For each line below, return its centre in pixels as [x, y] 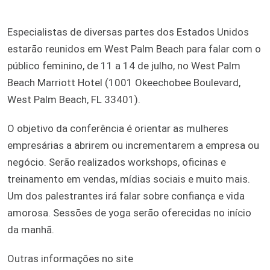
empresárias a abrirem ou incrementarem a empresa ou [133, 145]
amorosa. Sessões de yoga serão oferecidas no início [129, 212]
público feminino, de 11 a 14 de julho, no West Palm [124, 65]
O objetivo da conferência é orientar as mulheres [118, 128]
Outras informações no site [70, 258]
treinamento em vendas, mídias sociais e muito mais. [129, 179]
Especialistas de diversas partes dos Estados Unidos [128, 32]
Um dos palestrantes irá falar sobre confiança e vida [126, 196]
